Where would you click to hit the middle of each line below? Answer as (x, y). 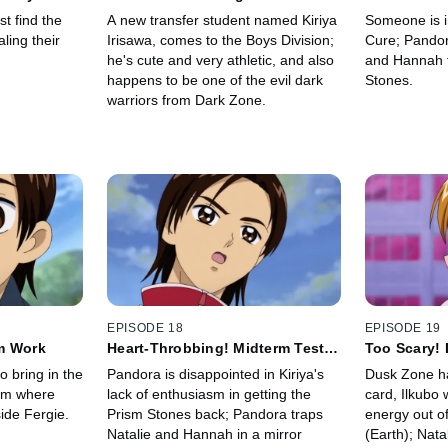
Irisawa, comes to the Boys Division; (221, 40)
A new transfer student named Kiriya (222, 20)
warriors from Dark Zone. (187, 100)
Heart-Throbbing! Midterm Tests (220, 347)
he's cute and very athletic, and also (221, 60)
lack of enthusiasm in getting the (209, 393)
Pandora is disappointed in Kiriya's (216, 373)
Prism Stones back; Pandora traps (215, 413)
